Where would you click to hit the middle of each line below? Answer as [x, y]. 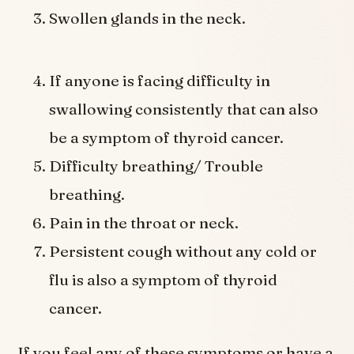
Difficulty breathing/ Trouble [156, 166]
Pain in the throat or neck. [144, 223]
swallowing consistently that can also [184, 109]
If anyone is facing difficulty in [160, 81]
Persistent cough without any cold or [183, 252]
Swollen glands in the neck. [148, 19]
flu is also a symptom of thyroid [164, 280]
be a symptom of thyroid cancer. [170, 138]
